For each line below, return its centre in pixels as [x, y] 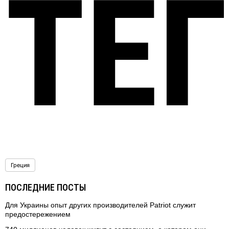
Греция [20, 165]
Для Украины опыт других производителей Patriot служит [100, 205]
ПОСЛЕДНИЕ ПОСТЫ [45, 188]
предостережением [38, 214]
